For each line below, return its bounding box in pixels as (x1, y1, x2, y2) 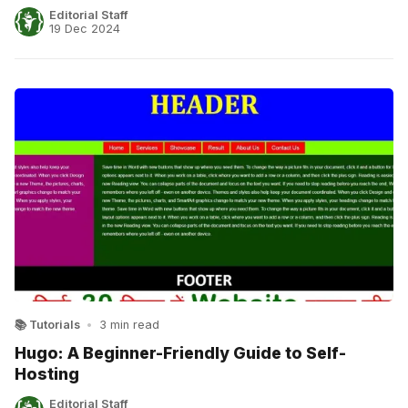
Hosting (15, 364, 79, 384)
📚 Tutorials (15, 317, 80, 331)
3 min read (98, 317, 159, 331)
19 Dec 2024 (49, 21, 121, 36)
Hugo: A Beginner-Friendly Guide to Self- (15, 343, 346, 363)
